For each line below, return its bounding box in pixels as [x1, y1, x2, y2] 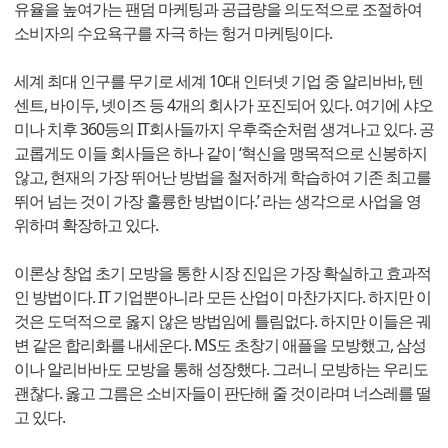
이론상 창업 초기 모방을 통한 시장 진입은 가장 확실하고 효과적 [14, 262, 431, 285]
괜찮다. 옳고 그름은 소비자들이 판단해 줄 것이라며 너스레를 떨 [14, 382, 431, 405]
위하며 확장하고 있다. [14, 214, 158, 237]
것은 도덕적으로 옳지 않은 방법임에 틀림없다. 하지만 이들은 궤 [14, 310, 431, 333]
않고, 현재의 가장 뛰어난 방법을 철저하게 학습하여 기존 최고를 [14, 166, 431, 189]
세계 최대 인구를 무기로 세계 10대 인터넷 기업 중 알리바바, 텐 [14, 70, 423, 93]
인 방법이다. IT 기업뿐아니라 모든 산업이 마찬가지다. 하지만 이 [14, 286, 431, 309]
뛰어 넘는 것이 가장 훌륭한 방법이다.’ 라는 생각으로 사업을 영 [14, 190, 421, 213]
